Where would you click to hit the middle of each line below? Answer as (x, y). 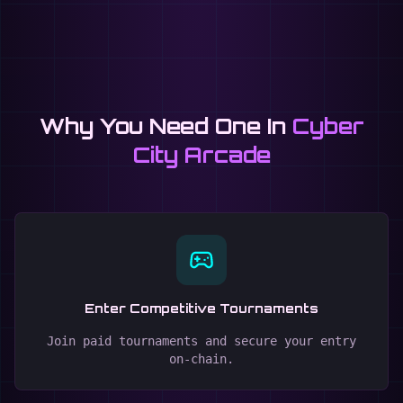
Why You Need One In (162, 126)
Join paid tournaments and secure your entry (201, 341)
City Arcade (201, 155)
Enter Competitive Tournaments (201, 308)
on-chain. (201, 359)
